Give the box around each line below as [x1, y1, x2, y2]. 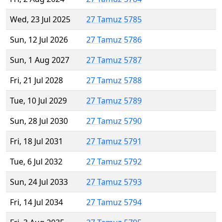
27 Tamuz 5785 [86, 14, 142, 25]
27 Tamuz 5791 [86, 136, 142, 147]
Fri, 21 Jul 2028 [10, 75, 63, 86]
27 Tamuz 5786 [86, 34, 142, 46]
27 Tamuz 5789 [86, 95, 142, 107]
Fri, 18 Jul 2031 [10, 136, 63, 147]
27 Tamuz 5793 [86, 176, 142, 188]
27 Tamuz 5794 [86, 197, 142, 208]
